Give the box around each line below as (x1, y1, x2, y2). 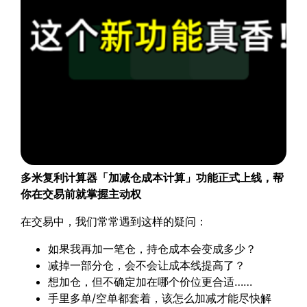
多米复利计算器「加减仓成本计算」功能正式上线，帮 (21, 171, 284, 185)
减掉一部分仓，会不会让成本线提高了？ (48, 258, 246, 273)
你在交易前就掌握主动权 (21, 187, 142, 201)
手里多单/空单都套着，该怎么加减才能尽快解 (48, 291, 272, 306)
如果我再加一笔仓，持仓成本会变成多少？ (48, 242, 257, 256)
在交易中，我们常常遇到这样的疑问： (21, 214, 208, 229)
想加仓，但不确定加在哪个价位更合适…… (48, 275, 253, 289)
